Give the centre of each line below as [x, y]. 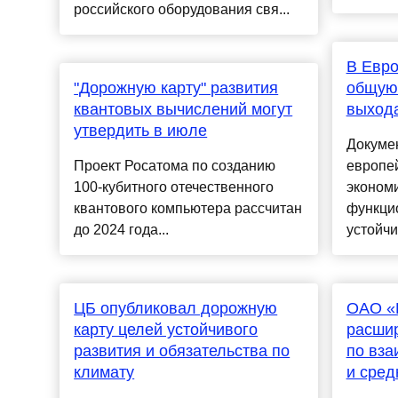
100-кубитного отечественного [174, 187]
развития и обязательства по [182, 351]
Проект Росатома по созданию [175, 166]
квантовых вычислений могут [183, 110]
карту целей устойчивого [166, 330]
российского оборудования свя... [182, 10]
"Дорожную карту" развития [176, 88]
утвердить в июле [141, 131]
